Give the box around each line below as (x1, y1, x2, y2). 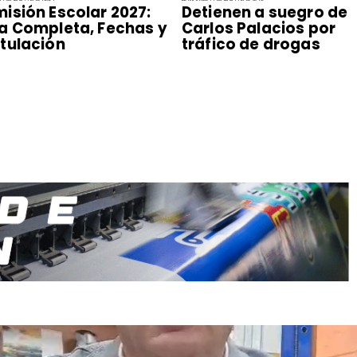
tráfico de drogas (181, 34, 320, 55)
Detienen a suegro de (181, 2, 348, 23)
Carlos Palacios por (181, 18, 336, 39)
